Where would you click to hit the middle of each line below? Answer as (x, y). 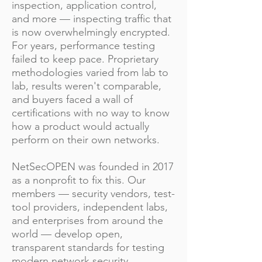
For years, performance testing (83, 46)
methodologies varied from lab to (90, 73)
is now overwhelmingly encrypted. (91, 32)
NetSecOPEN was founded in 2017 (93, 167)
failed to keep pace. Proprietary (85, 59)
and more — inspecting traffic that (92, 19)
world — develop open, (67, 234)
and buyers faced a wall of (72, 99)
